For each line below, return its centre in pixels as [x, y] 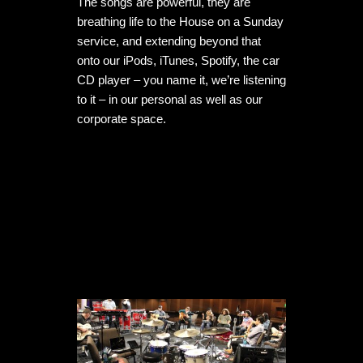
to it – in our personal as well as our [170, 100]
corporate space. [122, 119]
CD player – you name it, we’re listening [181, 80]
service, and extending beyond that [169, 41]
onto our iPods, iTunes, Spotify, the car [178, 61]
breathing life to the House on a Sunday [180, 22]
